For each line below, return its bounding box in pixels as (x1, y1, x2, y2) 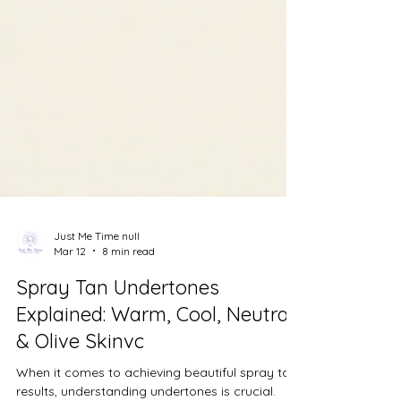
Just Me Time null (54, 293, 140, 307)
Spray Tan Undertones (16, 338, 219, 364)
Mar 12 (54, 308, 86, 322)
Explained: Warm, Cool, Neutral (16, 365, 294, 391)
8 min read (102, 308, 155, 322)
